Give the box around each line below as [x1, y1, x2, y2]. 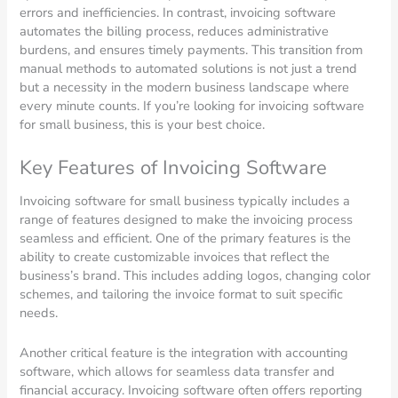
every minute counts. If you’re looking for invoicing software [20, 96, 365, 115]
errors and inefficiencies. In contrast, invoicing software [20, 3, 337, 21]
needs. [20, 304, 59, 322]
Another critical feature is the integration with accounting [20, 343, 349, 362]
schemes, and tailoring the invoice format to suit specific [20, 285, 344, 304]
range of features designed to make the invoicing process [20, 211, 354, 229]
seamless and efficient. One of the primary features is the [20, 229, 352, 248]
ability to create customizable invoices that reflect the [20, 248, 330, 267]
